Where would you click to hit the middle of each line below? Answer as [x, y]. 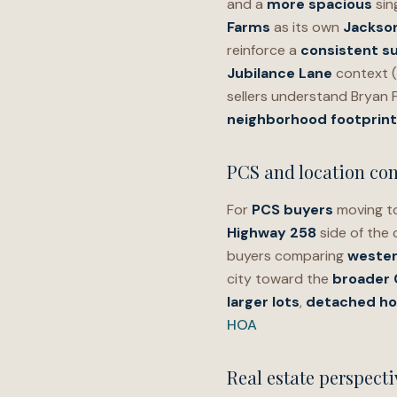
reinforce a [264, 50]
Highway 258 [272, 233]
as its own [307, 27]
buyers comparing [287, 256]
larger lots [263, 302]
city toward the [280, 279]
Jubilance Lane [280, 73]
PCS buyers [292, 210]
